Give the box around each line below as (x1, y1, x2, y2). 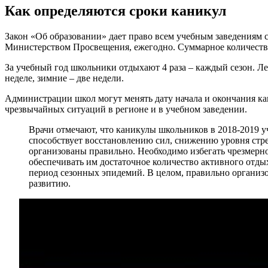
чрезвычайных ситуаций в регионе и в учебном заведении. (5, 103, 247, 114)
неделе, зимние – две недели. (5, 72, 124, 83)
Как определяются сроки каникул (5, 2, 226, 19)
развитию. (29, 178, 71, 188)
